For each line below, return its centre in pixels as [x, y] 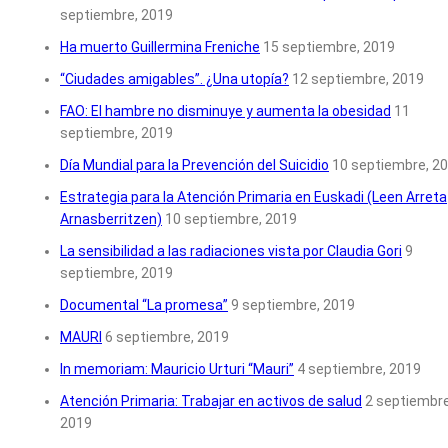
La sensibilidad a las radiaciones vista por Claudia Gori [231, 251]
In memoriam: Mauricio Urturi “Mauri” [177, 369]
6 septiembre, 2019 [167, 337]
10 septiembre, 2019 [231, 219]
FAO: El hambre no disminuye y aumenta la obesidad [225, 111]
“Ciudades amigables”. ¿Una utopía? [174, 79]
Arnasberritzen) [111, 219]
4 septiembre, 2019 [359, 369]
